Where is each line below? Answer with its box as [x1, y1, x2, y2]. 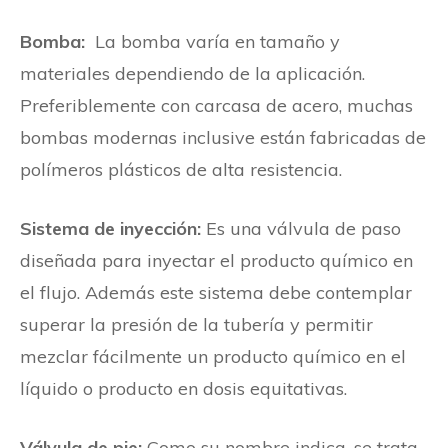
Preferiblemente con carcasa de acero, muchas [20, 93, 413, 117]
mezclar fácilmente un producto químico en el [20, 344, 406, 368]
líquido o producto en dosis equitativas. [20, 376, 347, 400]
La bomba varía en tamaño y [85, 29, 340, 53]
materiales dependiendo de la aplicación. [20, 61, 365, 85]
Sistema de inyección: [20, 216, 201, 240]
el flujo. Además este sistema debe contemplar [20, 280, 412, 304]
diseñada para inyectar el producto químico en [20, 248, 413, 272]
